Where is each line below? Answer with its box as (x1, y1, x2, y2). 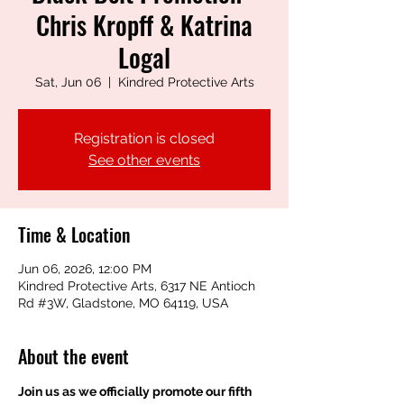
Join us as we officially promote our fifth (18, 383, 254, 399)
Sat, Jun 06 (34, 74, 101, 89)
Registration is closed (74, 129, 215, 147)
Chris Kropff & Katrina (36, 5, 252, 43)
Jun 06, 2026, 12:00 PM (18, 261, 151, 276)
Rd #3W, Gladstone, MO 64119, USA (18, 295, 228, 310)
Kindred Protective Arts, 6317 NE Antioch (18, 278, 255, 293)
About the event (18, 342, 129, 370)
